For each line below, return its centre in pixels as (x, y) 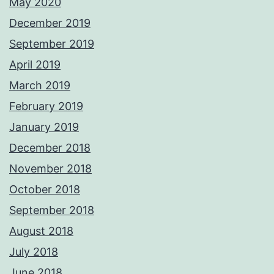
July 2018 (34, 252)
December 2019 (50, 23)
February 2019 (46, 106)
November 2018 (50, 169)
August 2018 (41, 231)
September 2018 (52, 210)
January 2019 (44, 127)
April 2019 (35, 65)
